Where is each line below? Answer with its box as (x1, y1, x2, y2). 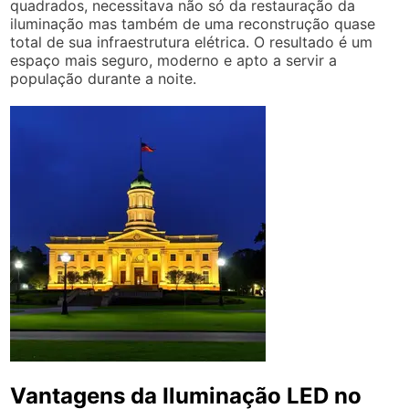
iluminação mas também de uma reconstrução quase (10, 15, 376, 33)
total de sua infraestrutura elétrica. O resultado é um (10, 33, 373, 51)
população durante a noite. (10, 69, 197, 88)
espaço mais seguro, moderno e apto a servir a (10, 51, 338, 69)
